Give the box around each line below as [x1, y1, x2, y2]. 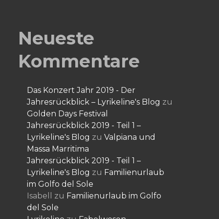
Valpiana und [104, 132, 156, 142]
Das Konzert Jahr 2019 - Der [27, 86, 136, 95]
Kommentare [18, 50, 140, 72]
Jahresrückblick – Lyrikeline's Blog [27, 97, 161, 107]
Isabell [27, 191, 53, 200]
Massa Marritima [27, 144, 89, 153]
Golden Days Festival [27, 109, 109, 118]
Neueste [18, 27, 95, 49]
